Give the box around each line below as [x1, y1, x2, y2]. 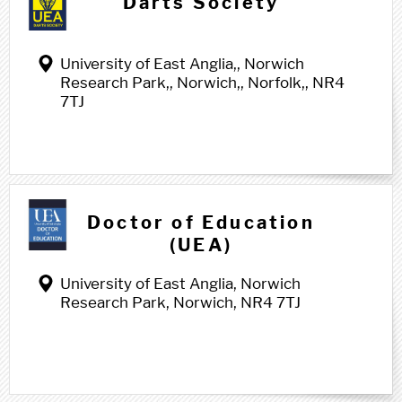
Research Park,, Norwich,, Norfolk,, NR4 [60, 74, 345, 92]
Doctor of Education [87, 212, 315, 233]
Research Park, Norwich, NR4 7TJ [60, 293, 301, 311]
